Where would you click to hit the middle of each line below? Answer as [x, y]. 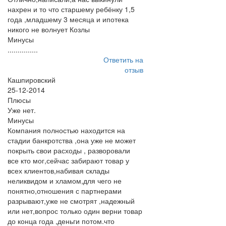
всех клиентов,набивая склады [59, 171]
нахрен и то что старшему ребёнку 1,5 [71, 9]
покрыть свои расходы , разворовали [69, 150]
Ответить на [123, 60]
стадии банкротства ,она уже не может [72, 140]
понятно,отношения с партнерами [65, 191]
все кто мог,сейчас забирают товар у [68, 160]
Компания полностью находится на [66, 130]
